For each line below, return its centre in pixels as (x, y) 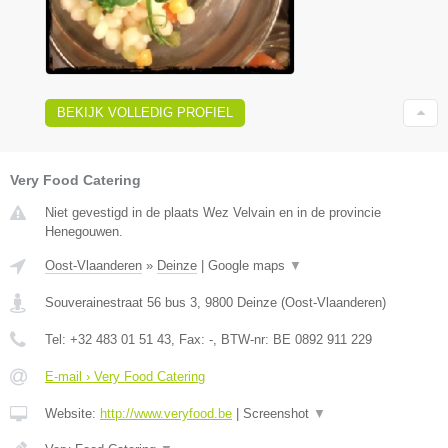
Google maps (248, 265)
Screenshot (278, 413)
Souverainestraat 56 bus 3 (121, 302)
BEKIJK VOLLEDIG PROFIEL (145, 112)
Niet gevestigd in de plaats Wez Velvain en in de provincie (213, 212)
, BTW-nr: (243, 339)
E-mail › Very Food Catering (125, 376)
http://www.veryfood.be (166, 413)
